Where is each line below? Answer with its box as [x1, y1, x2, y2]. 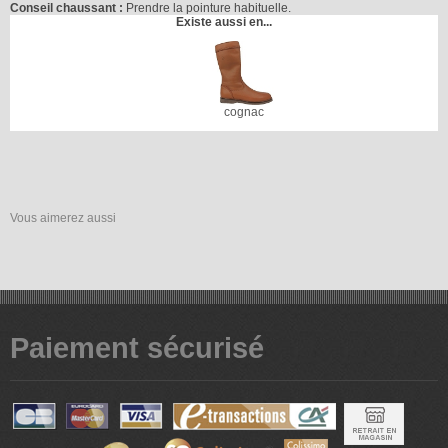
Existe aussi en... [176, 14, 272, 29]
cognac [223, 105, 264, 120]
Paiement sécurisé [10, 331, 264, 365]
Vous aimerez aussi [10, 211, 116, 226]
